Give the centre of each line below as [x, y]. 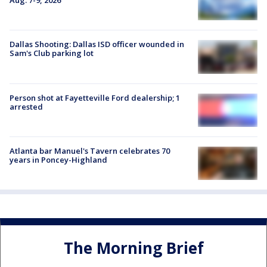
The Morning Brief [133, 248]
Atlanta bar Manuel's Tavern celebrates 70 [90, 150]
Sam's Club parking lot [52, 53]
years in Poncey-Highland [58, 159]
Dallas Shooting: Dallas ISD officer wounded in [97, 44]
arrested [26, 106]
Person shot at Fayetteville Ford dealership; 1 [95, 97]
